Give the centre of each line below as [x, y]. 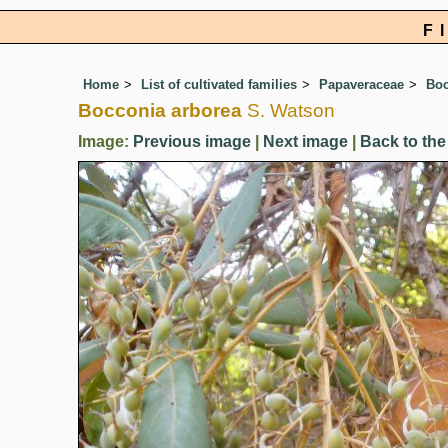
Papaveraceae [361, 85]
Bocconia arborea [160, 111]
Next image [305, 142]
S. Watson [288, 111]
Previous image [192, 142]
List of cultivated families [219, 85]
